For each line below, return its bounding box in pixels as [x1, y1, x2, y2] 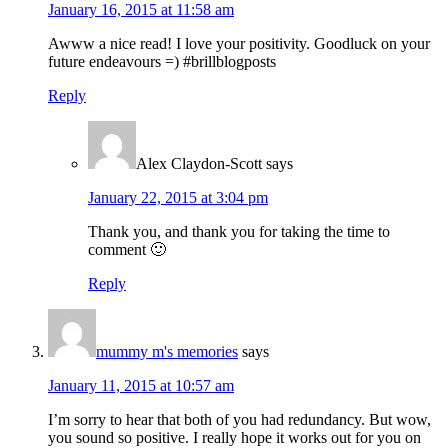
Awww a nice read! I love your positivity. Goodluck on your [48, 34, 430, 52]
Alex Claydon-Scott [136, 154, 262, 172]
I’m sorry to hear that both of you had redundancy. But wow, [48, 410, 431, 428]
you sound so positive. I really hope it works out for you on [48, 428, 421, 446]
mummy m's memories [96, 342, 238, 360]
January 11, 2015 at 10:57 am [48, 376, 234, 394]
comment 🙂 [88, 240, 166, 258]
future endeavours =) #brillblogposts [48, 52, 276, 70]
